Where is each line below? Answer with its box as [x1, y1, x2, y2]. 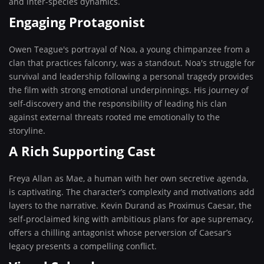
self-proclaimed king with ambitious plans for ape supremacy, [9, 213, 253, 225]
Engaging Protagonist [9, 13, 145, 31]
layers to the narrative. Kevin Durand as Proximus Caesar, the [9, 200, 252, 211]
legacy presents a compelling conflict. [9, 240, 157, 252]
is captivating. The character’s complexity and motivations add [9, 186, 255, 197]
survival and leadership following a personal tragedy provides [9, 71, 253, 82]
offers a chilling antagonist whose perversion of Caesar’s [9, 227, 232, 238]
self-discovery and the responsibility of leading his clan [9, 98, 227, 109]
